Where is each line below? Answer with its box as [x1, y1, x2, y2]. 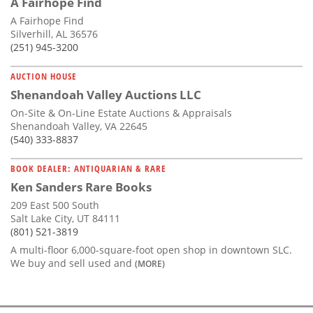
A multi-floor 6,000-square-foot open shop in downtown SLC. [10, 242, 292, 256]
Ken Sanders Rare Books [10, 178, 152, 195]
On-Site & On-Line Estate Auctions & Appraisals [10, 105, 232, 119]
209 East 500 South [10, 198, 99, 212]
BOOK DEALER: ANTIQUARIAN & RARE [10, 161, 166, 175]
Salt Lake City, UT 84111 [10, 211, 120, 225]
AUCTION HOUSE [10, 69, 77, 82]
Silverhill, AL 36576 [10, 27, 98, 41]
